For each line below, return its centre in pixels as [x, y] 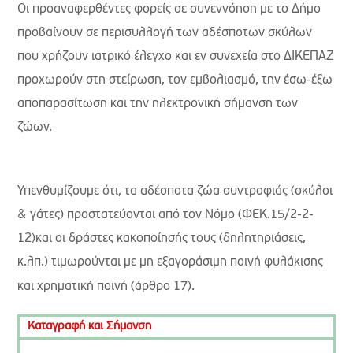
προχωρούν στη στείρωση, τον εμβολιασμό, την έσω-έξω [175, 80]
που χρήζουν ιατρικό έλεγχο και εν [114, 57]
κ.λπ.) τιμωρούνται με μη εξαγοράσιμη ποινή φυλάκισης [171, 262]
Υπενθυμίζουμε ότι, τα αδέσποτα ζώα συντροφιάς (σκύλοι [175, 191]
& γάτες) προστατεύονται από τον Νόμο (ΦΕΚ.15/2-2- [166, 215]
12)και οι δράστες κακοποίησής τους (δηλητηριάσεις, [162, 239]
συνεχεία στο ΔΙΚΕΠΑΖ [272, 57]
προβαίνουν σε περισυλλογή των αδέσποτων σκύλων [165, 33]
